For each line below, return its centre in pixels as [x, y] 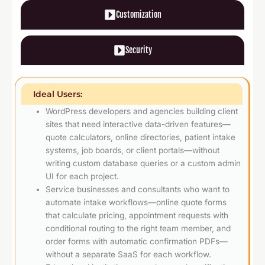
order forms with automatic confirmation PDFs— [137, 241]
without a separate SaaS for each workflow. [129, 254]
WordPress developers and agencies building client [142, 111]
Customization [138, 14]
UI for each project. [83, 176]
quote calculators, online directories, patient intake [141, 137]
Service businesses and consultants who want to [138, 189]
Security [138, 50]
